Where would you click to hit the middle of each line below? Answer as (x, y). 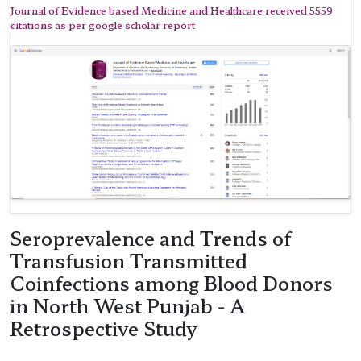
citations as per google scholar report (103, 24)
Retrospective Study (104, 328)
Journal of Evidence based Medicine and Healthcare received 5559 (172, 10)
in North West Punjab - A (128, 306)
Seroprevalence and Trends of (150, 238)
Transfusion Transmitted (129, 261)
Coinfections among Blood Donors (171, 283)
